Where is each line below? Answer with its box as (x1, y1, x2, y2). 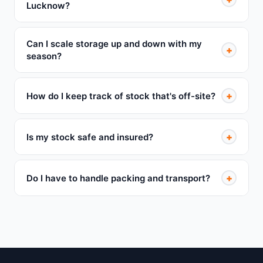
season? (26, 50, 62, 62)
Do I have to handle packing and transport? (26, 172, 210, 184)
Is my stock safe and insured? (26, 131, 153, 143)
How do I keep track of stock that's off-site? (26, 90, 215, 102)
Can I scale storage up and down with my (26, 38, 202, 49)
